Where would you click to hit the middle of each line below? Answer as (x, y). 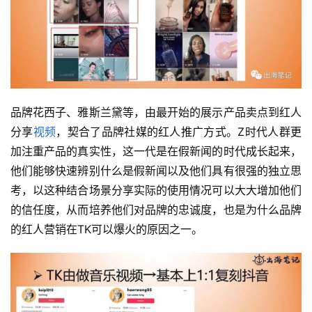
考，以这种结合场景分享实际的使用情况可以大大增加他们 (156, 190)
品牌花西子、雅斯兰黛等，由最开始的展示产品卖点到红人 (156, 112)
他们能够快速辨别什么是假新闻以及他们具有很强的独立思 (156, 171)
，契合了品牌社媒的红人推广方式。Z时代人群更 (179, 132)
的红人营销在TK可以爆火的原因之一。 (107, 229)
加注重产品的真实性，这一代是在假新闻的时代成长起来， (156, 151)
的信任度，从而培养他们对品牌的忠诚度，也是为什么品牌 (156, 210)
